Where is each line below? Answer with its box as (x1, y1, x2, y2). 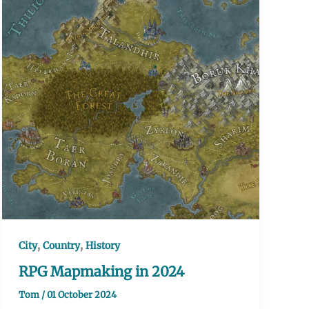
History (85, 239, 120, 252)
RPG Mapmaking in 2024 (18, 263, 184, 281)
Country (42, 239, 80, 252)
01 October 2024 (46, 289, 117, 301)
